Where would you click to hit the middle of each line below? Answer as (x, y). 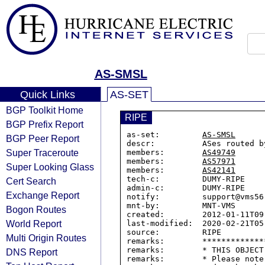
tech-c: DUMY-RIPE (186, 179)
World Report (34, 224)
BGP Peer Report (43, 138)
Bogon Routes (36, 209)
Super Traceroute (42, 153)
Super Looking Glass (50, 167)
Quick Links (47, 95)
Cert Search (31, 181)
